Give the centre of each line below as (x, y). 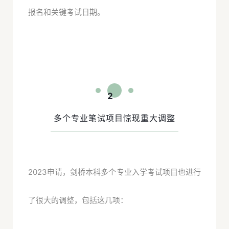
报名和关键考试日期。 (66, 12)
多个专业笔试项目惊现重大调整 (114, 118)
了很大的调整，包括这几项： (78, 200)
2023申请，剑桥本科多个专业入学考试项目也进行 (114, 172)
